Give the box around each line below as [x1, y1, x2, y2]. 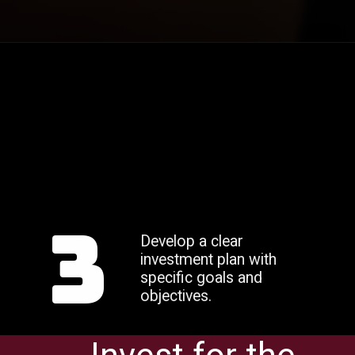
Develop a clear [140, 232, 244, 251]
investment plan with [140, 250, 277, 269]
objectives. [140, 287, 216, 306]
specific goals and [140, 269, 263, 288]
